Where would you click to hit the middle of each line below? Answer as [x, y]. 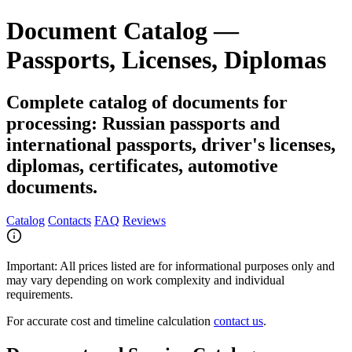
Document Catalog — [123, 31]
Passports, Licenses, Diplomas [166, 60]
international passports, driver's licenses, [171, 144]
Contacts [70, 220]
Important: [32, 266]
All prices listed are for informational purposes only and [196, 266]
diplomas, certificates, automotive [142, 165]
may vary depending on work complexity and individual [145, 280]
